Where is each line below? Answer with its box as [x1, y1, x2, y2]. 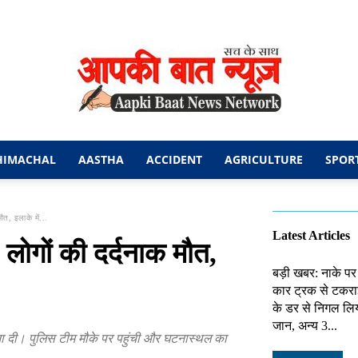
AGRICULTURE [225, 152, 303, 167]
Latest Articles [272, 229, 350, 242]
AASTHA [78, 152, 124, 167]
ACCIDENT [146, 152, 202, 167]
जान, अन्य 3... [272, 319, 337, 332]
